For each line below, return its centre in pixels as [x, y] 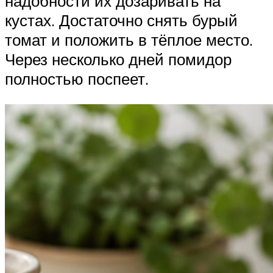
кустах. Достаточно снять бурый [121, 20]
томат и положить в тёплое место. [129, 40]
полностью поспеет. [77, 79]
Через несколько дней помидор [118, 59]
